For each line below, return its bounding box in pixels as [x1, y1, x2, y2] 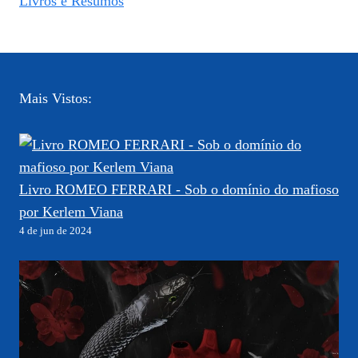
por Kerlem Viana [19, 203, 123, 220]
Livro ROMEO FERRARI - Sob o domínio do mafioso [19, 181, 339, 197]
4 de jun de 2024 [19, 225, 92, 237]
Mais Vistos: [19, 89, 92, 106]
